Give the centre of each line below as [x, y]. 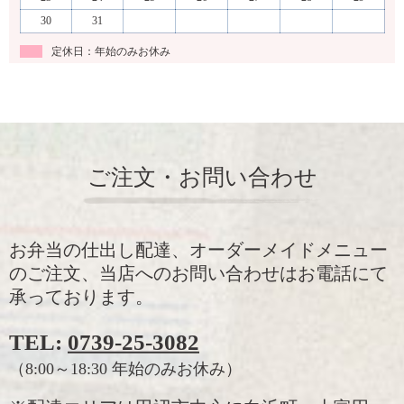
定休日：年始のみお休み [111, 51]
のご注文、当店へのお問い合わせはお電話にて [198, 273]
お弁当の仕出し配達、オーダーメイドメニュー [198, 249]
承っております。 [81, 296]
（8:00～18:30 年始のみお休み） [125, 368]
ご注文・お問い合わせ [202, 177]
